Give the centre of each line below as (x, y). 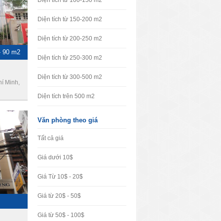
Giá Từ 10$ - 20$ (60, 177)
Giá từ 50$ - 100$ (61, 215)
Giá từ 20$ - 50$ (59, 196)
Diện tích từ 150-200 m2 (70, 19)
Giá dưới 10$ (55, 157)
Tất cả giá (51, 138)
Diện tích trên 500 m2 (66, 96)
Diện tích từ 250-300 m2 (70, 58)
